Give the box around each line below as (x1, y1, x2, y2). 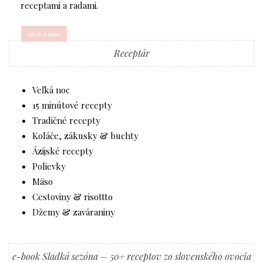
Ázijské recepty (32, 145, 93, 157)
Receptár (113, 47, 150, 60)
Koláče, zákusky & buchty (32, 130, 139, 142)
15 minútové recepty (32, 99, 112, 112)
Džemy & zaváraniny (32, 206, 115, 218)
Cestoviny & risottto (32, 191, 113, 203)
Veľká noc (32, 84, 70, 96)
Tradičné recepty (32, 114, 100, 127)
